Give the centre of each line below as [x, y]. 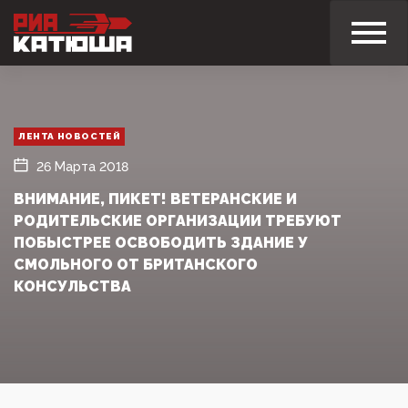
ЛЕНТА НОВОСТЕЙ [70, 136]
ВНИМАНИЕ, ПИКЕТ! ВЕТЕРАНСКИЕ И [155, 199]
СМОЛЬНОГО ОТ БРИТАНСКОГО [136, 264]
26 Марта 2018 [82, 166]
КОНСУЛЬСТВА [72, 286]
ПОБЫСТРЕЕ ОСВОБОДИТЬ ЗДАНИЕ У [161, 242]
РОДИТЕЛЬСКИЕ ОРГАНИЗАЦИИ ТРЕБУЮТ [178, 220]
